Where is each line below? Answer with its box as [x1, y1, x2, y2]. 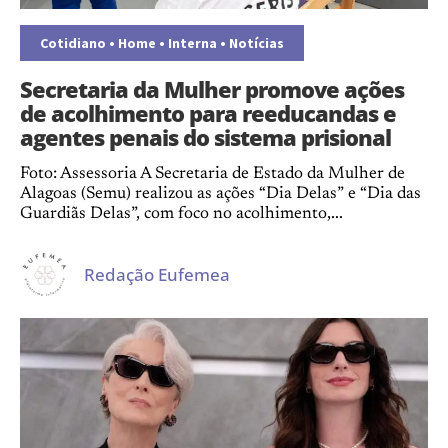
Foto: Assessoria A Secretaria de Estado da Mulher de [20, 166, 405, 183]
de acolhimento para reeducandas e [20, 98, 396, 128]
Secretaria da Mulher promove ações [20, 74, 404, 104]
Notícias [229, 34, 284, 52]
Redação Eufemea [84, 262, 230, 286]
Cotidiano [40, 34, 106, 52]
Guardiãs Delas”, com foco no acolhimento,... [20, 206, 343, 223]
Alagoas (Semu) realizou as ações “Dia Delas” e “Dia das [20, 186, 421, 203]
